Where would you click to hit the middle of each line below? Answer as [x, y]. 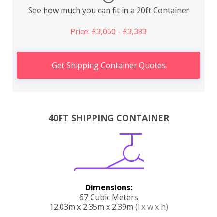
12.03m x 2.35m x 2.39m [92, 207]
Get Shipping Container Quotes [108, 65]
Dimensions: [108, 188]
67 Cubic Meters [108, 197]
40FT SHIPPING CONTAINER [108, 118]
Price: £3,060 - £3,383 [108, 31]
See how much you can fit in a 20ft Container [108, 10]
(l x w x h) [151, 207]
